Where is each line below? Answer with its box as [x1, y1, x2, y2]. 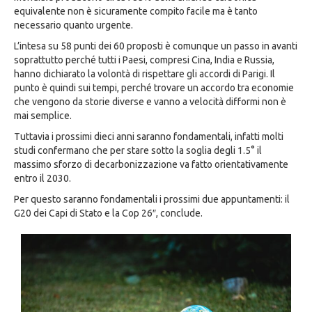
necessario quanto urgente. [14, 19, 133, 31]
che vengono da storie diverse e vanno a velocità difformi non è [14, 96, 286, 107]
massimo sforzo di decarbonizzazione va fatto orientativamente [14, 159, 288, 170]
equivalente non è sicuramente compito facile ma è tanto [14, 6, 258, 17]
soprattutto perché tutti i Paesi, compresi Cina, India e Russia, [14, 54, 274, 65]
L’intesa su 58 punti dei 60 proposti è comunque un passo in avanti [14, 40, 297, 52]
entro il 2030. [14, 173, 71, 184]
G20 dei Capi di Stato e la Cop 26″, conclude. [14, 208, 203, 219]
